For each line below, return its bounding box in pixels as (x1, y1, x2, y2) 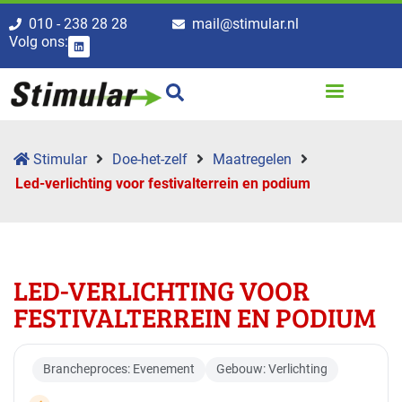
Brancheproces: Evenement (43, 362, 195, 378)
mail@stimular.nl (192, 15, 299, 32)
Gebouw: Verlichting (216, 362, 328, 378)
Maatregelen (213, 151, 292, 169)
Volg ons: (9, 33, 68, 50)
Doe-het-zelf (112, 151, 188, 169)
